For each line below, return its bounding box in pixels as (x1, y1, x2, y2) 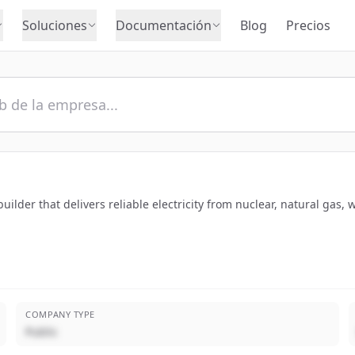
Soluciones (22, 17, 87, 34)
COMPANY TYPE (25, 308, 95, 320)
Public (25, 324, 59, 339)
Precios (286, 17, 330, 34)
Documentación (116, 17, 212, 34)
